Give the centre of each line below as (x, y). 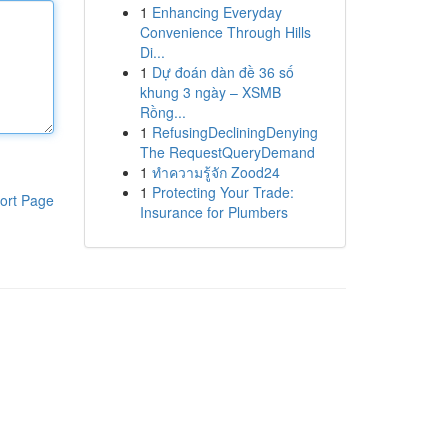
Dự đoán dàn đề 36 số (222, 72)
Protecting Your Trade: (222, 192)
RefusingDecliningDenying (234, 132)
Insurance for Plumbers (213, 212)
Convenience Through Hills (225, 32)
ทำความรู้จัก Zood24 (215, 172)
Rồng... (162, 112)
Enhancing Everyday (216, 12)
